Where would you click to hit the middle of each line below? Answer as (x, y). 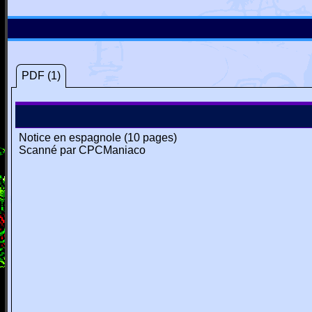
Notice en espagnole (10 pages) (98, 138)
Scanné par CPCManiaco (82, 150)
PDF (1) (41, 76)
